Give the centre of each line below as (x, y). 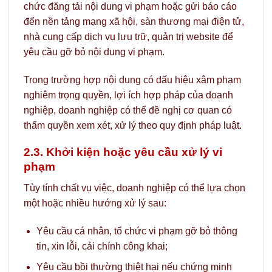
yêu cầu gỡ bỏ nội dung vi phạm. (94, 52)
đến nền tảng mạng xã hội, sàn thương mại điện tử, (134, 21)
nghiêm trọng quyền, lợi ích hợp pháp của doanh (128, 95)
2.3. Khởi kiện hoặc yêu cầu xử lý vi (123, 152)
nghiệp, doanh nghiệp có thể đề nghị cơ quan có (128, 110)
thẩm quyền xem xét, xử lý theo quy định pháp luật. (133, 125)
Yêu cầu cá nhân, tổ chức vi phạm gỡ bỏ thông (137, 231)
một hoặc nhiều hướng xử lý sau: (95, 203)
